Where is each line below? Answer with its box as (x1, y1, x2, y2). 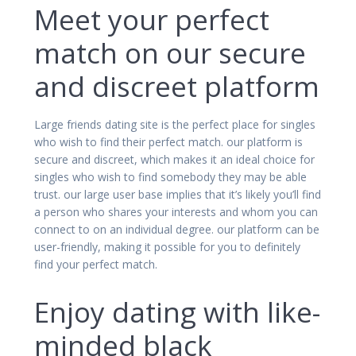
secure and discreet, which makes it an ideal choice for (34, 151, 315, 167)
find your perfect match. (34, 256, 157, 272)
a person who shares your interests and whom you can (34, 203, 318, 219)
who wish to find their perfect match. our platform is (34, 133, 303, 149)
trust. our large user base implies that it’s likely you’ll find (34, 186, 321, 202)
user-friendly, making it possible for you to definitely (34, 238, 300, 254)
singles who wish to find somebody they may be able (34, 168, 307, 184)
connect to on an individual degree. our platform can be (34, 221, 319, 237)
